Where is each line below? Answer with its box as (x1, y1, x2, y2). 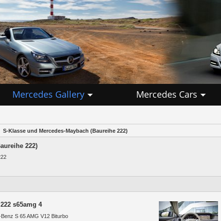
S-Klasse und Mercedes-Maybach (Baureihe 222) (2, 128, 128, 134)
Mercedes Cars (136, 88, 198, 100)
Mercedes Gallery (12, 88, 85, 100)
